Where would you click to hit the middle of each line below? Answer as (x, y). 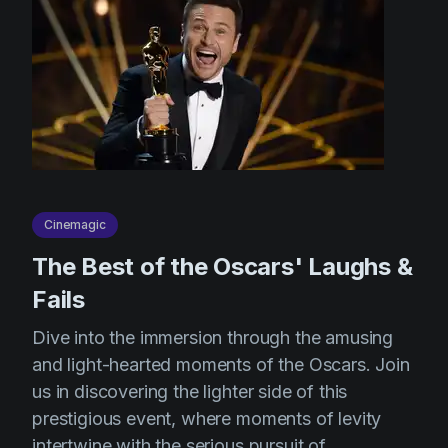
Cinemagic (75, 225)
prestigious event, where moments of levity (207, 419)
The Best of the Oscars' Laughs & (222, 267)
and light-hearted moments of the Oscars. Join (221, 365)
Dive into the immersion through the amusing (213, 338)
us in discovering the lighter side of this (190, 392)
